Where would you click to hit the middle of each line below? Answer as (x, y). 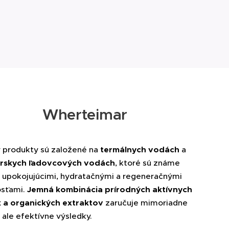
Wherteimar (85, 114)
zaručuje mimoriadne (145, 203)
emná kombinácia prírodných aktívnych (112, 190)
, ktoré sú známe (147, 163)
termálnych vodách (140, 150)
